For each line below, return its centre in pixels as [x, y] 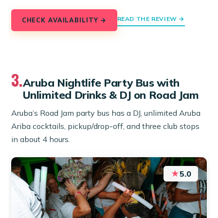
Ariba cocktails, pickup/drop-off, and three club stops [106, 126]
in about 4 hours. [41, 139]
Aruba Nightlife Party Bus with [101, 83]
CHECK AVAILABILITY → [64, 20]
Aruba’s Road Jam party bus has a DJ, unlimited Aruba [106, 113]
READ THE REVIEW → [151, 18]
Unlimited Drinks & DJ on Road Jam [111, 95]
